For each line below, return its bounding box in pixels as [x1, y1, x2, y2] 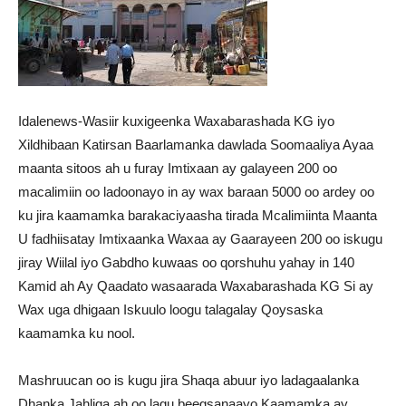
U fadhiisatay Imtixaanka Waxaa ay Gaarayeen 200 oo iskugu [18, 231, 382, 246]
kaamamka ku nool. [18, 325, 135, 341]
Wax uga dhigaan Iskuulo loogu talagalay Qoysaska [18, 302, 323, 317]
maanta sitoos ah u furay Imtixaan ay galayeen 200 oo [18, 160, 337, 176]
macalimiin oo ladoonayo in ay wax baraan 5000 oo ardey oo [18, 184, 374, 199]
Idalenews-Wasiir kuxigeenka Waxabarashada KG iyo [18, 113, 334, 129]
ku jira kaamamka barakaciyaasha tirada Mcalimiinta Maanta [18, 208, 377, 223]
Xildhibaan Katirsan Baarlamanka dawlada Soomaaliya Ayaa [18, 137, 373, 152]
